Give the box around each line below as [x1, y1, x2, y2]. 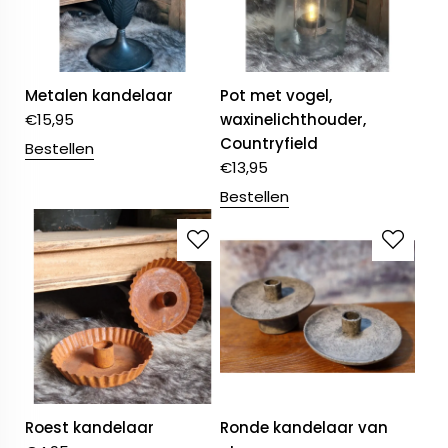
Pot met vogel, [220, 85, 333, 107]
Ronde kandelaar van [220, 417, 389, 439]
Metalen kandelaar [25, 85, 173, 107]
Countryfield [220, 133, 319, 155]
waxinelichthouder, [220, 109, 367, 131]
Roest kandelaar [25, 417, 154, 439]
